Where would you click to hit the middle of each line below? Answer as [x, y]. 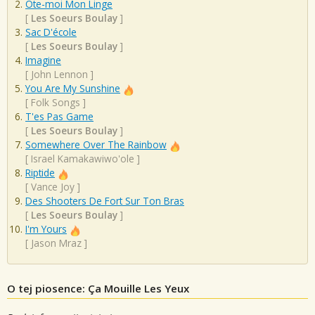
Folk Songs [56, 103]
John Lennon [59, 75]
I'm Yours [46, 229]
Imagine [43, 60]
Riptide [40, 173]
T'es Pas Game [59, 117]
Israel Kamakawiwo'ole [83, 159]
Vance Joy [53, 187]
